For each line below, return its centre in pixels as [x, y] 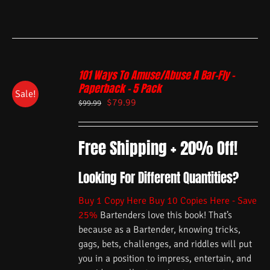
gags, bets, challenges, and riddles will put [165, 244]
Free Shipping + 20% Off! [158, 148]
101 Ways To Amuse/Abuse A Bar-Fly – [157, 75]
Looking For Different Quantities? [159, 178]
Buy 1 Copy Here [113, 201]
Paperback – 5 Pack [120, 88]
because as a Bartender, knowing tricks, [160, 230]
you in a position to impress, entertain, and [165, 259]
